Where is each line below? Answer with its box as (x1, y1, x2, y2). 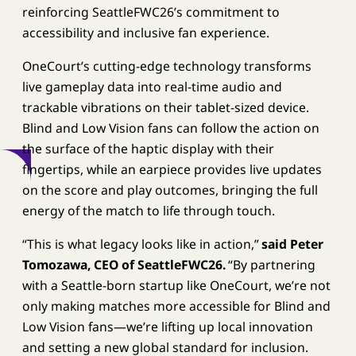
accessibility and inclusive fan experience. (21, 24, 269, 42)
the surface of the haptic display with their (21, 140, 274, 158)
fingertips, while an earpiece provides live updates (21, 161, 322, 179)
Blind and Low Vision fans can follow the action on (21, 119, 319, 137)
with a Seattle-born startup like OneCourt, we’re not (21, 276, 331, 294)
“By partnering (225, 255, 315, 273)
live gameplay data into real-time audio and (21, 78, 282, 96)
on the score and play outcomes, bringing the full (21, 181, 318, 199)
